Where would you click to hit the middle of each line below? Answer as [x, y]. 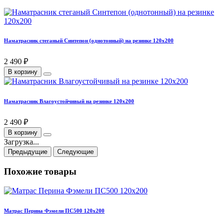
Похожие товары [40, 172]
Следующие [75, 152]
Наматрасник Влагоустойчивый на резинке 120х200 [69, 101]
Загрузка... [21, 142]
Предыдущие [28, 152]
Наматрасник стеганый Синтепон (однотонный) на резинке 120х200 [89, 41]
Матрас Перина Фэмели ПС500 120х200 [54, 210]
